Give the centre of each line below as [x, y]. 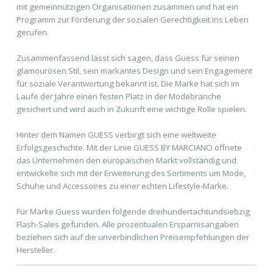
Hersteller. [35, 250]
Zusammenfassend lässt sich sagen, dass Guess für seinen [128, 58]
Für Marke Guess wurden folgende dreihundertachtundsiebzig [133, 211]
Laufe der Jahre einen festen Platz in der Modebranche [119, 96]
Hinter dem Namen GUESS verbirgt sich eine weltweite [116, 134]
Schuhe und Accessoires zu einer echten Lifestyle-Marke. [122, 186]
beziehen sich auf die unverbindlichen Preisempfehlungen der [133, 237]
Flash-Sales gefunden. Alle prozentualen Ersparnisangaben [127, 224]
